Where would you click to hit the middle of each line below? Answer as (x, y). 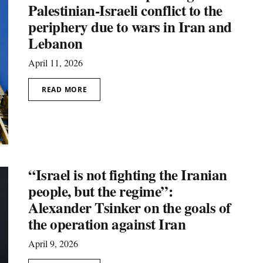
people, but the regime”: (100, 191)
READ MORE (65, 89)
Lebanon (55, 43)
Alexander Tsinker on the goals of (129, 207)
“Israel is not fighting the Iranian (128, 174)
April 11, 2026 (55, 62)
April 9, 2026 (53, 243)
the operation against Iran (107, 224)
